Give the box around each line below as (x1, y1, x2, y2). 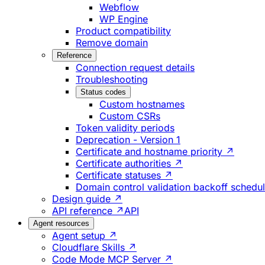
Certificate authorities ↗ (76, 157, 183, 170)
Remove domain (76, 37, 148, 49)
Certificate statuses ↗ (76, 169, 173, 182)
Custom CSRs (99, 110, 160, 122)
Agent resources (33, 219, 89, 228)
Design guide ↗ (52, 193, 122, 205)
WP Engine (99, 13, 148, 25)
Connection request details (76, 62, 195, 74)
